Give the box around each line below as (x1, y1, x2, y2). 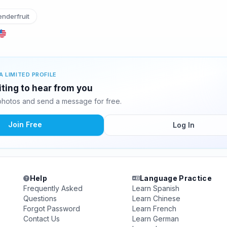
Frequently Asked (23, 184, 83, 193)
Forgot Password (23, 204, 81, 213)
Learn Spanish (132, 184, 179, 193)
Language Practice (140, 174, 212, 182)
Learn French (132, 204, 176, 213)
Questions (23, 194, 57, 203)
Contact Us (23, 214, 60, 223)
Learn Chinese (132, 194, 180, 203)
